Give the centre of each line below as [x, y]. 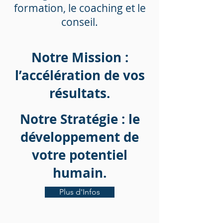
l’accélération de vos [80, 75]
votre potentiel [80, 155]
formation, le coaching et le [80, 8]
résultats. [80, 93]
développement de [80, 137]
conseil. [80, 22]
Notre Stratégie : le [80, 119]
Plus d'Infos [80, 192]
